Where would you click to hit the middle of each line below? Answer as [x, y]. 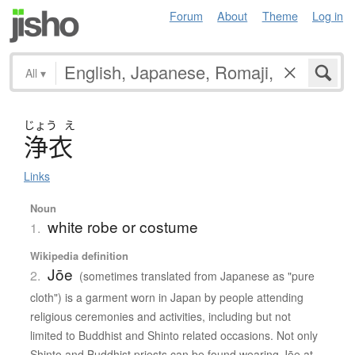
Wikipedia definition [79, 255]
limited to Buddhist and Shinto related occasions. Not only [174, 335]
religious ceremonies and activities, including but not [160, 316]
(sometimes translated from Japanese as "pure [197, 275]
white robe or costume [122, 226]
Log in [328, 15]
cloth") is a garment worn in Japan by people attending [166, 297]
